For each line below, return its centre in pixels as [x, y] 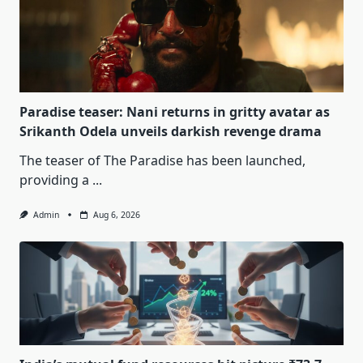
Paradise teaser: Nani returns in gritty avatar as [175, 112]
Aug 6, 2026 [116, 215]
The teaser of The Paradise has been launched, [162, 161]
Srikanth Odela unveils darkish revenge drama [171, 132]
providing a [54, 180]
